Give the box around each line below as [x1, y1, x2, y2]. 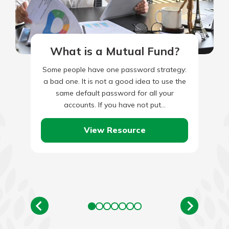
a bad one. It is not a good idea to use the [43, 76, 186, 86]
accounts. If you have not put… [63, 100, 166, 109]
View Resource [83, 125, 146, 135]
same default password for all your [55, 88, 174, 98]
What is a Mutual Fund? [50, 43, 179, 58]
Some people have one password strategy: [42, 64, 187, 74]
